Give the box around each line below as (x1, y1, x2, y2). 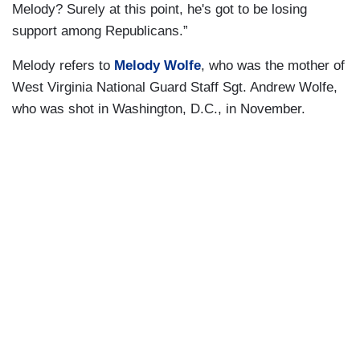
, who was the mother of (201, 58, 345, 74)
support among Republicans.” (12, 23, 188, 39)
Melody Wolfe (114, 58, 201, 74)
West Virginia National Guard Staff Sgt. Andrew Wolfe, (12, 80, 337, 96)
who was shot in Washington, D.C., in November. (12, 101, 305, 117)
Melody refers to (12, 58, 114, 74)
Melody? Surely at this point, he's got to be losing (12, 2, 307, 18)
